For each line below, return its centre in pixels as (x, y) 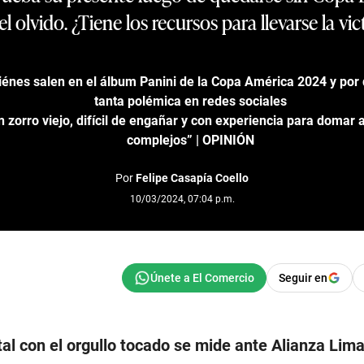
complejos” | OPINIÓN (190, 140)
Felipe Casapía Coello (192, 178)
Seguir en (303, 277)
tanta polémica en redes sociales (190, 101)
